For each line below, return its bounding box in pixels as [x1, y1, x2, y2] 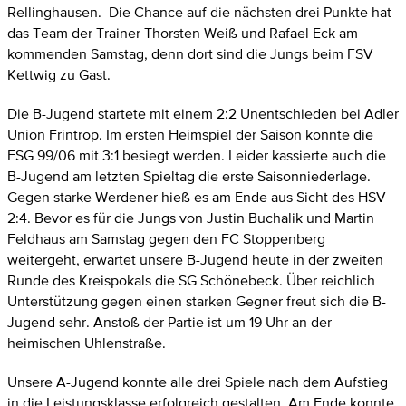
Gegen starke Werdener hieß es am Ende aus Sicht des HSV [7, 186, 386, 208]
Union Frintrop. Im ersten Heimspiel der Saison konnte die [7, 123, 373, 145]
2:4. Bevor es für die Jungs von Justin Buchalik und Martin [7, 207, 374, 228]
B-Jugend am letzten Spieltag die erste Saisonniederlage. [7, 165, 371, 187]
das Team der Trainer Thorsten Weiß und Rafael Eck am [7, 22, 358, 43]
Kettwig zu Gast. [7, 63, 111, 85]
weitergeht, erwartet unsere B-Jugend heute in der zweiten [7, 248, 383, 270]
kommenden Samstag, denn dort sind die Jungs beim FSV [7, 43, 373, 64]
